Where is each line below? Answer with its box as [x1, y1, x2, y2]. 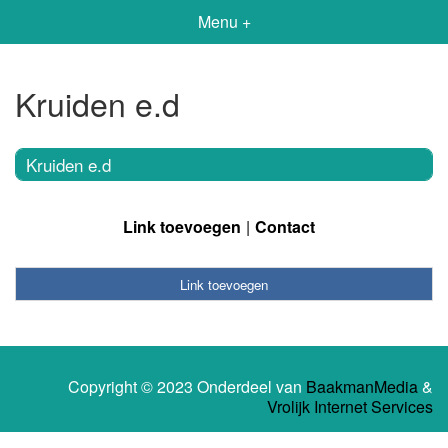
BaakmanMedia [306, 375, 418, 399]
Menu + [197, 10, 251, 33]
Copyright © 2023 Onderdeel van [68, 375, 306, 399]
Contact [255, 214, 315, 238]
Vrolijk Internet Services [267, 395, 433, 419]
